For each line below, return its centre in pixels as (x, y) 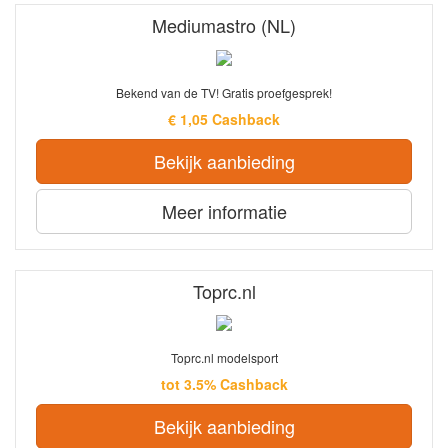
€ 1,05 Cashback (224, 118)
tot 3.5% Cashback (224, 383)
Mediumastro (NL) (224, 25)
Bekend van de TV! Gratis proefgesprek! (224, 92)
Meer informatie (224, 210)
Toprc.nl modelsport (224, 357)
